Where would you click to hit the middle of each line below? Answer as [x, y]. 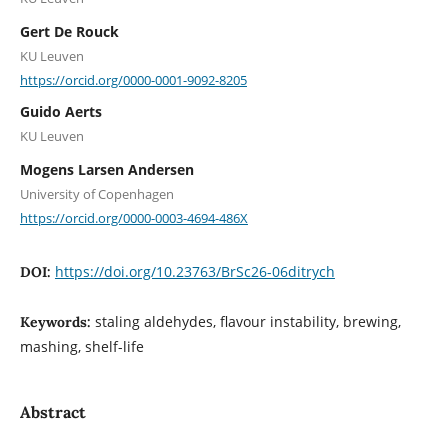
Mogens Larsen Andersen [106, 169]
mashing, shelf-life [81, 347]
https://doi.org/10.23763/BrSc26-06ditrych [194, 272]
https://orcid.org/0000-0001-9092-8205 [133, 79]
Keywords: [57, 322]
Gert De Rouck [69, 32]
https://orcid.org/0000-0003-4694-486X [133, 217]
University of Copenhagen [96, 193]
